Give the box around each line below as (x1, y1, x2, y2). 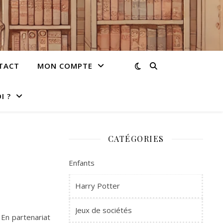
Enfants (69, 158, 95, 168)
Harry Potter (75, 181, 120, 191)
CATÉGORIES (108, 133, 164, 144)
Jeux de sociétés (75, 205, 132, 215)
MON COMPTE (37, 61, 93, 71)
